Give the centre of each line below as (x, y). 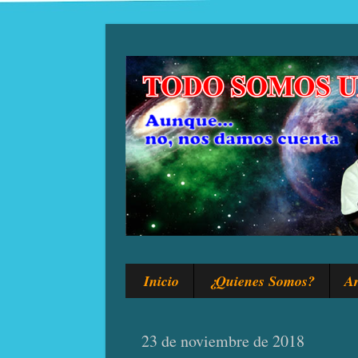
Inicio (161, 281)
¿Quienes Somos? (261, 281)
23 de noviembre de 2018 (223, 341)
